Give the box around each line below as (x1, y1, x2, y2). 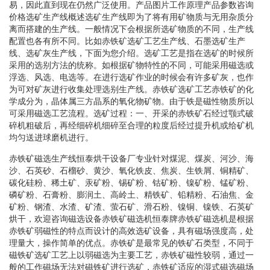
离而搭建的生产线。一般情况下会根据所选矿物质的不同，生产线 (9, 24, 254, 34)
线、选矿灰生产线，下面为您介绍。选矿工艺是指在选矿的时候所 (9, 48, 254, 58)
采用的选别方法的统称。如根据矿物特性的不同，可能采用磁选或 (9, 60, 254, 70)
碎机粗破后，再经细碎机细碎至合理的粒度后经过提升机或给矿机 (9, 120, 254, 130)
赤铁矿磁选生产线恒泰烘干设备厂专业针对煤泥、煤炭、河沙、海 (9, 153, 254, 163)
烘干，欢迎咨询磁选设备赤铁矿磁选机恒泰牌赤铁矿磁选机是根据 (9, 213, 254, 224)
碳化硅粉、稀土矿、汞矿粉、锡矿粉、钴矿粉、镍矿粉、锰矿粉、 (9, 177, 254, 187)
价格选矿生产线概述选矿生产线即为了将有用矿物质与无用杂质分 (9, 11, 254, 22)
